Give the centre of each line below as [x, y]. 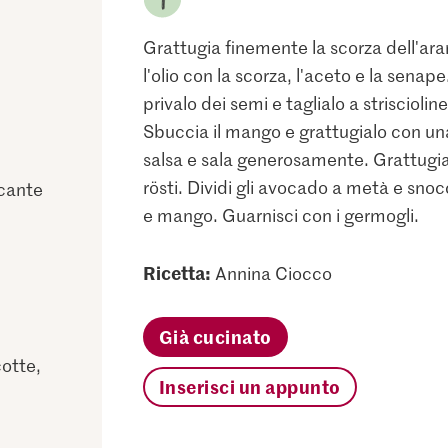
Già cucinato [215, 336]
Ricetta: [176, 272]
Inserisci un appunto [249, 386]
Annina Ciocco [273, 273]
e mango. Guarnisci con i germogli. [280, 215]
